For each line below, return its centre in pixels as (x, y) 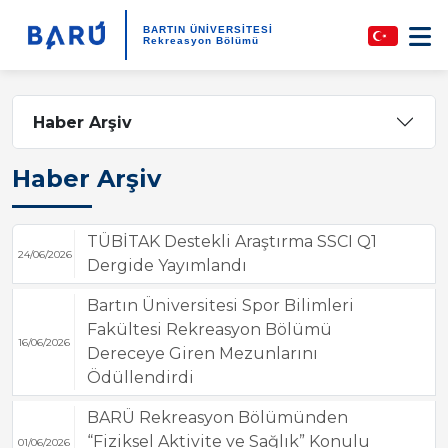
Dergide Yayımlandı (166, 265)
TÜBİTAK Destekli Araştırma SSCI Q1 (231, 241)
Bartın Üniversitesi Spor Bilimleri (220, 305)
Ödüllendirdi (140, 377)
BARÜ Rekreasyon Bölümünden (217, 417)
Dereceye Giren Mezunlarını (202, 353)
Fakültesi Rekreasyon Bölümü (209, 329)
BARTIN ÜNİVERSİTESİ (207, 29)
